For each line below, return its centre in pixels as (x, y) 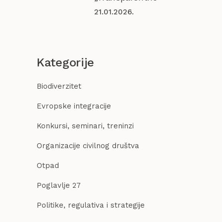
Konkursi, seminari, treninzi (85, 126)
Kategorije (65, 63)
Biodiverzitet (59, 86)
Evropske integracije (74, 106)
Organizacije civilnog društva (88, 146)
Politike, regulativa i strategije (91, 205)
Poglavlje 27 (59, 186)
